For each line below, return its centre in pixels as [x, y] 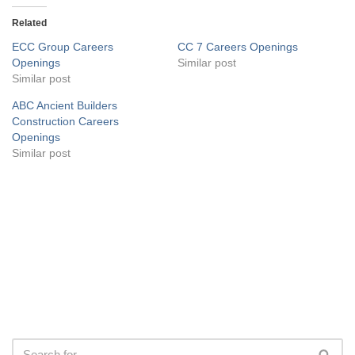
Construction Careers [65, 121]
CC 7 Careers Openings [238, 46]
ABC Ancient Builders [65, 105]
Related [29, 23]
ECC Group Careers [63, 46]
